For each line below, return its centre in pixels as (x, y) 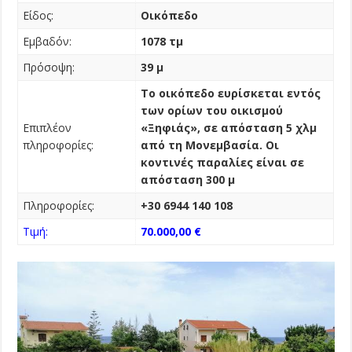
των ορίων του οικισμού (211, 110)
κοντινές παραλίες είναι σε (222, 162)
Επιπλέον (47, 127)
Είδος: (38, 15)
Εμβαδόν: (47, 41)
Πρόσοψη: (48, 67)
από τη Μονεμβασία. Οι (209, 145)
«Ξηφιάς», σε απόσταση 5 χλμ (228, 127)
